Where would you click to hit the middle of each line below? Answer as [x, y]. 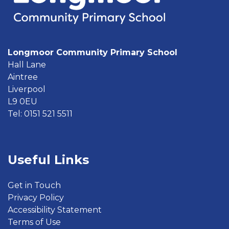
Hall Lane [27, 64]
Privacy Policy [36, 197]
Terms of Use [34, 222]
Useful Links [48, 159]
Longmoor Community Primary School [93, 52]
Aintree [23, 77]
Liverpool [27, 89]
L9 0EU [22, 101]
